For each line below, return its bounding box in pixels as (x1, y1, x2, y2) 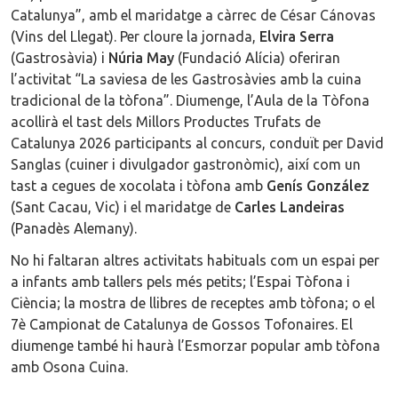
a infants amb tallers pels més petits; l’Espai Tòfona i (11, 273, 350, 290)
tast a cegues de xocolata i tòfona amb (11, 177, 267, 194)
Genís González (267, 177, 370, 194)
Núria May (105, 49, 174, 66)
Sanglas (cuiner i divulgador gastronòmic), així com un (11, 155, 361, 172)
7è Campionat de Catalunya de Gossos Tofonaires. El (11, 315, 353, 332)
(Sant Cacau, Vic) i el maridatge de (11, 198, 235, 215)
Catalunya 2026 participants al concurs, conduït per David (11, 134, 384, 151)
